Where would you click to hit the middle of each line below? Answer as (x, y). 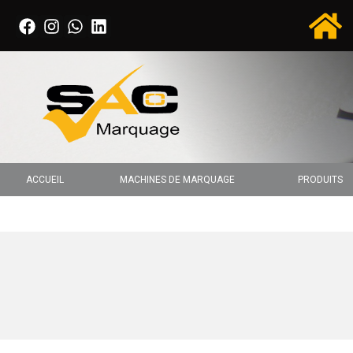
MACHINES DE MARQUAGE (177, 179)
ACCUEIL (45, 179)
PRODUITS (321, 179)
